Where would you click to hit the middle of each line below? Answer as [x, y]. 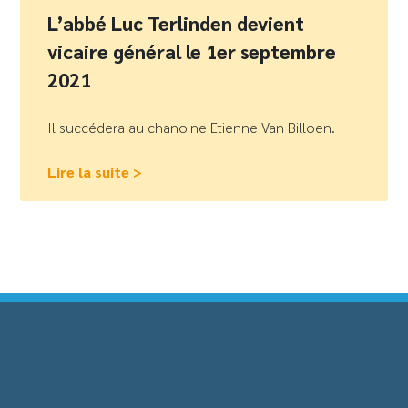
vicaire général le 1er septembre [192, 52]
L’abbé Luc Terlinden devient [176, 24]
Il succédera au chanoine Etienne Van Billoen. [192, 127]
